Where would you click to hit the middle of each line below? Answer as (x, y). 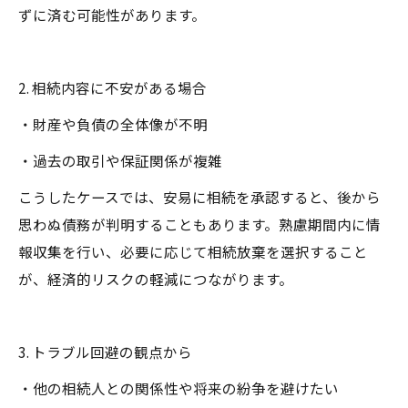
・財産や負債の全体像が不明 (113, 124)
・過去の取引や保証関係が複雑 (120, 160)
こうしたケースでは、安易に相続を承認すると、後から (199, 197)
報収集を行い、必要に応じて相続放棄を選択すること (193, 251)
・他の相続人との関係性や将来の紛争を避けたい (178, 388)
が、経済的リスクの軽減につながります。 (156, 279)
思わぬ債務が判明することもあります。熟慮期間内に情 (199, 224)
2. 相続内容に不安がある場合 (112, 87)
